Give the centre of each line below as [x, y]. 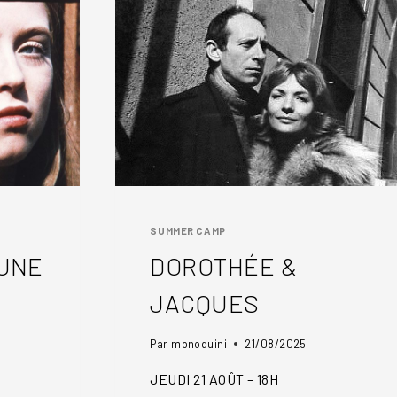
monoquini [199, 343]
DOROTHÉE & [224, 265]
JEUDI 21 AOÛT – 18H [214, 378]
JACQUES [205, 303]
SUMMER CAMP [188, 231]
